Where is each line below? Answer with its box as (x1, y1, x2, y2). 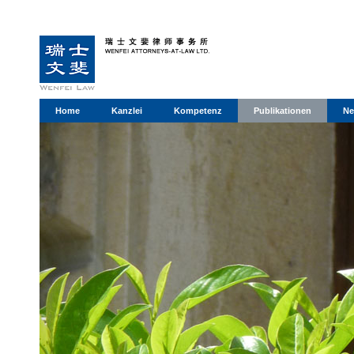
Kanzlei (111, 106, 142, 115)
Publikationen (254, 106, 311, 115)
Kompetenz (174, 106, 222, 115)
